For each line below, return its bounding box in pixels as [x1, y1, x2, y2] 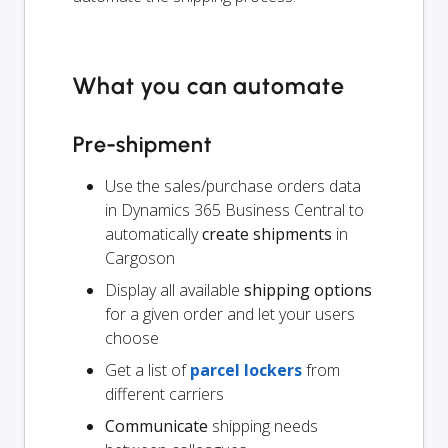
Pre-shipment [73, 130, 212, 158]
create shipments [202, 222, 332, 245]
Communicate [105, 414, 208, 437]
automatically [105, 222, 202, 245]
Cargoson [105, 246, 175, 269]
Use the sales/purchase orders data [105, 174, 361, 197]
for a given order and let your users [105, 302, 355, 325]
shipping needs [208, 414, 318, 437]
